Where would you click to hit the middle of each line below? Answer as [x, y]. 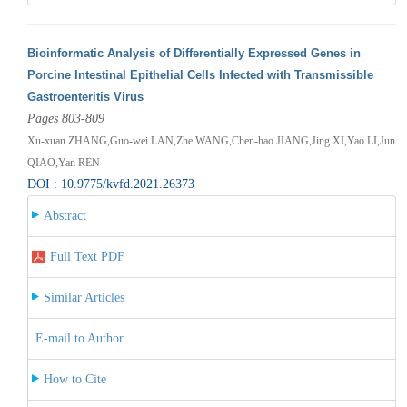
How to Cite [74, 379]
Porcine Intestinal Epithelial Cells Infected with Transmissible [200, 74]
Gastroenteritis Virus [85, 96]
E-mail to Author [79, 338]
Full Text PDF [87, 256]
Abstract [65, 215]
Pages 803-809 [65, 118]
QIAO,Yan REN [63, 162]
